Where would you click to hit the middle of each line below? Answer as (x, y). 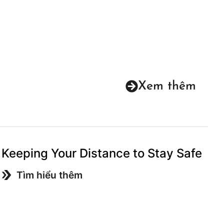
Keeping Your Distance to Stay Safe (101, 153)
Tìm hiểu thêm (49, 175)
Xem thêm (167, 86)
